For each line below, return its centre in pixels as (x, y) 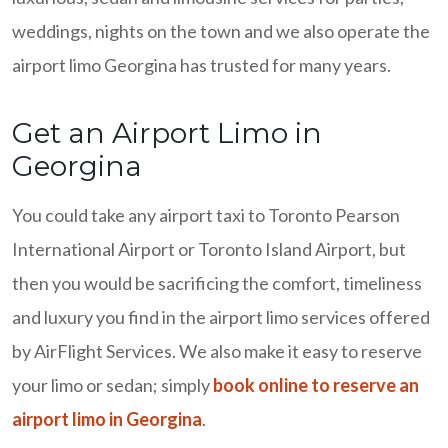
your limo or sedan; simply (112, 385)
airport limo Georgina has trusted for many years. (201, 65)
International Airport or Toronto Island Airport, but (209, 249)
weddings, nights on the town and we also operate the (221, 31)
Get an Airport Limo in (167, 133)
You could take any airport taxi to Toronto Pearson (206, 215)
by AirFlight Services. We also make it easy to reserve (217, 351)
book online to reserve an (316, 385)
